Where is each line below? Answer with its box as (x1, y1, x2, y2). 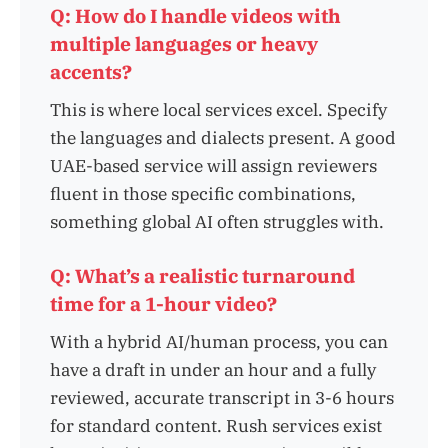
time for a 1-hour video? (50, 291, 277, 316)
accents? (50, 59, 132, 84)
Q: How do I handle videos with (50, 3, 341, 28)
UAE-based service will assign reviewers (50, 154, 377, 177)
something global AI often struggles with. (50, 210, 384, 233)
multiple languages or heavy (50, 31, 318, 56)
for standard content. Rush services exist (50, 414, 382, 437)
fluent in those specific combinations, (50, 182, 356, 205)
